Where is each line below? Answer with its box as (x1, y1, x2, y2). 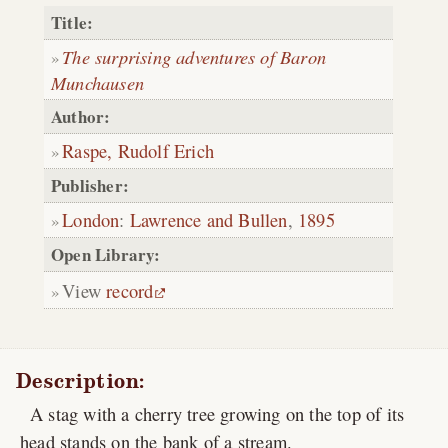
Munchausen (51, 70, 144, 96)
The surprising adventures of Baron (62, 44, 327, 70)
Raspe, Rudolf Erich (62, 138, 215, 164)
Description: (15, 367, 145, 394)
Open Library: (51, 242, 161, 268)
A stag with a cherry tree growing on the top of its (30, 400, 405, 426)
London (62, 207, 120, 233)
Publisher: (51, 173, 129, 199)
